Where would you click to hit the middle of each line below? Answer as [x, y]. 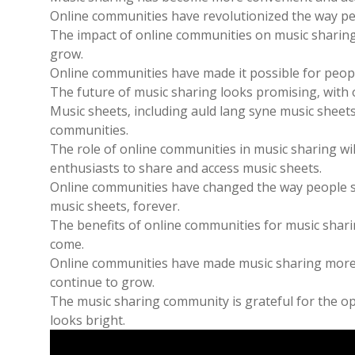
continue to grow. [102, 282]
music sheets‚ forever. [115, 206]
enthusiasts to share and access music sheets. [186, 168]
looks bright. [88, 320]
